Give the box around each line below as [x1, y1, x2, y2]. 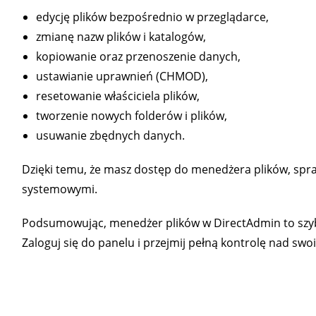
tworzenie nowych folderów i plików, [35, 107, 227, 123]
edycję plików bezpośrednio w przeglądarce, [35, 8, 269, 25]
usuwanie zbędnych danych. [35, 127, 185, 143]
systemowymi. [21, 181, 97, 197]
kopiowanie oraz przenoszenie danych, [35, 48, 241, 64]
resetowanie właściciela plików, [35, 87, 200, 104]
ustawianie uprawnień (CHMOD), [35, 68, 208, 84]
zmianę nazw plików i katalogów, [35, 28, 206, 44]
